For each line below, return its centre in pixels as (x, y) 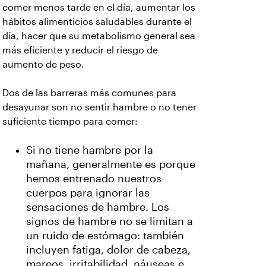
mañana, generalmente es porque (111, 164)
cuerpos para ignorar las (88, 193)
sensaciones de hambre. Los (98, 207)
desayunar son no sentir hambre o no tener (99, 107)
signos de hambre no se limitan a (110, 221)
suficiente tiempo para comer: (70, 121)
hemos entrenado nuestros (94, 179)
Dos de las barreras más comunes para (89, 93)
